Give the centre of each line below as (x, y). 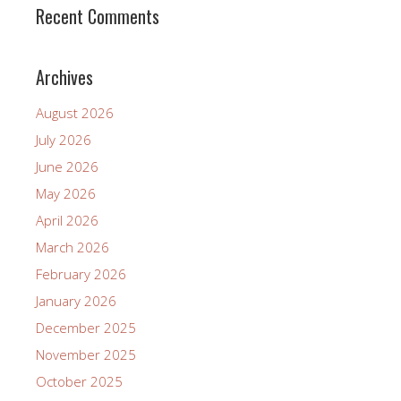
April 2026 (67, 220)
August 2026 (75, 113)
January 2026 (76, 301)
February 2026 (81, 274)
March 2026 (73, 247)
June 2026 (67, 166)
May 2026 (66, 193)
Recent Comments (98, 16)
